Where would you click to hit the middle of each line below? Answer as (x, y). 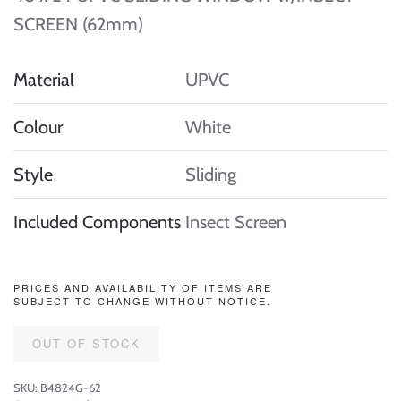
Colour (38, 127)
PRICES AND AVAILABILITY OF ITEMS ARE (143, 287)
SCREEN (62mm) (78, 24)
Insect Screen (236, 222)
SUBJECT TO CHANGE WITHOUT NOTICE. (142, 301)
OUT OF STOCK (86, 343)
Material (44, 80)
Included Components (97, 222)
